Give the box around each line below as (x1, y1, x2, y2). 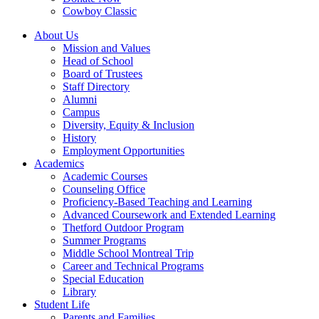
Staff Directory (63, 80, 130, 93)
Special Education (63, 273, 144, 285)
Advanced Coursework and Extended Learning (63, 209, 276, 221)
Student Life (34, 298, 90, 310)
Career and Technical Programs (63, 260, 204, 272)
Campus (63, 106, 100, 118)
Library (63, 286, 96, 298)
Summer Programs (63, 234, 146, 246)
